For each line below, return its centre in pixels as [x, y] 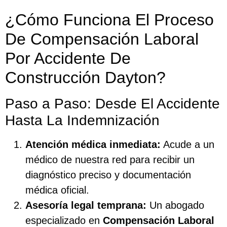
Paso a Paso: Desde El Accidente [112, 103]
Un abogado [175, 205]
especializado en [64, 220]
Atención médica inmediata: [93, 144]
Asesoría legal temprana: [86, 205]
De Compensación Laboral [102, 39]
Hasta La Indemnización [82, 120]
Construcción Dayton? [85, 77]
